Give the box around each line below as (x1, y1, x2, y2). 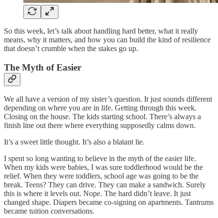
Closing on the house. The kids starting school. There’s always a (4, 112, 201, 121)
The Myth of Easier (4, 62, 81, 73)
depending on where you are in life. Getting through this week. (4, 104, 197, 112)
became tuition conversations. (4, 207, 94, 216)
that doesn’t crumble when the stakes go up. (4, 44, 138, 53)
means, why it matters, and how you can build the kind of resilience (4, 35, 211, 44)
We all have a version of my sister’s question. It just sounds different (4, 95, 212, 104)
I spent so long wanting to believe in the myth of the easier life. (4, 154, 196, 163)
